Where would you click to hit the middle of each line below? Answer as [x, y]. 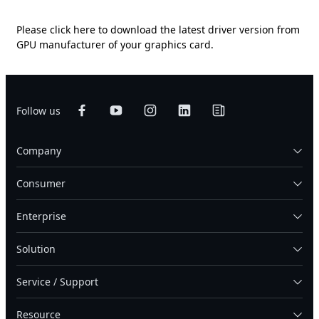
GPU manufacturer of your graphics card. [115, 45]
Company [39, 151]
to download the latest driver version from [198, 30]
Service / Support [57, 282]
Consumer [41, 183]
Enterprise [41, 216]
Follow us [38, 110]
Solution [36, 249]
